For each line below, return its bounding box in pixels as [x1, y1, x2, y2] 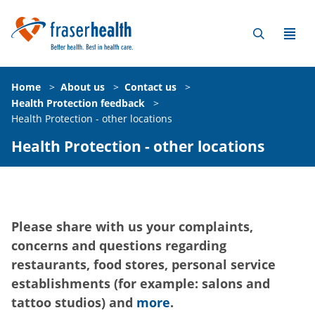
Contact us [124, 79, 176, 94]
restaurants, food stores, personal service [11, 256, 276, 274]
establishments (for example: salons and [11, 275, 270, 292]
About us [60, 79, 105, 94]
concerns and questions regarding [11, 237, 226, 255]
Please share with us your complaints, [11, 218, 253, 236]
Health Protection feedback [11, 96, 145, 110]
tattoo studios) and [11, 294, 136, 311]
